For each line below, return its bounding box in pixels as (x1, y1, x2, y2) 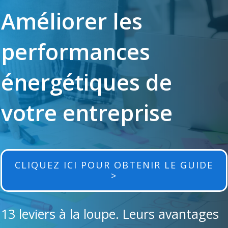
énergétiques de (1, 67, 172, 97)
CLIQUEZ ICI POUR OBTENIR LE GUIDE (15, 158, 213, 171)
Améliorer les (1, 6, 142, 36)
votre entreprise (1, 97, 173, 128)
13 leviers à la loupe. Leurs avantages (1, 205, 219, 222)
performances (1, 36, 150, 67)
